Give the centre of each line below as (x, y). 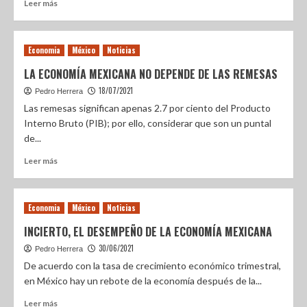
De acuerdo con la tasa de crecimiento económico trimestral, (152, 266)
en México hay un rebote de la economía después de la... (143, 281)
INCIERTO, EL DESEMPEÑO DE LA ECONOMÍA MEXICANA (148, 232)
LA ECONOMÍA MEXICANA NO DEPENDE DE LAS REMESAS (151, 74)
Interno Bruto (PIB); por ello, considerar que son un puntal (148, 123)
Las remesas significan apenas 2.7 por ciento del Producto (147, 108)
